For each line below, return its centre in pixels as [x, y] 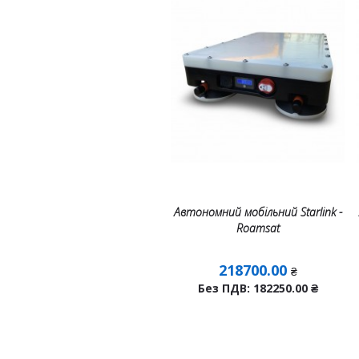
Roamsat [258, 228]
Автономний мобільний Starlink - [258, 212]
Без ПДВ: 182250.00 [255, 288]
